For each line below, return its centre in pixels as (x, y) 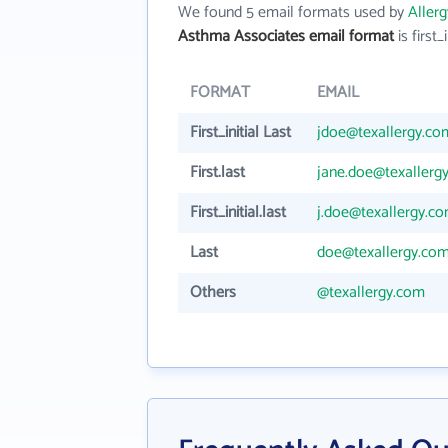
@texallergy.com (371, 292)
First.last (217, 172)
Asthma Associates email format (286, 36)
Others (213, 292)
